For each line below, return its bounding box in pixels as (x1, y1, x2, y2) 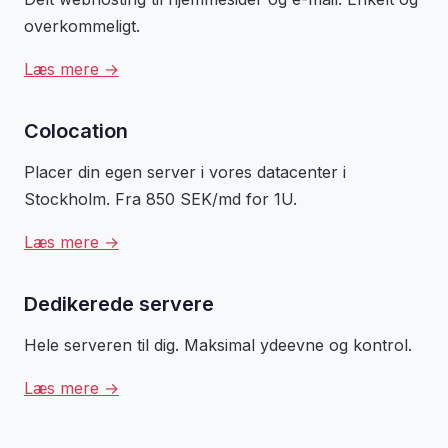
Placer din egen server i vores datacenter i (24, 162, 346, 183)
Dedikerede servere (24, 292, 214, 317)
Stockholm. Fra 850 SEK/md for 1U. (24, 189, 297, 210)
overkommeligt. (24, 16, 140, 37)
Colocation (24, 119, 128, 144)
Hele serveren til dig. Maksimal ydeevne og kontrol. (24, 335, 412, 356)
